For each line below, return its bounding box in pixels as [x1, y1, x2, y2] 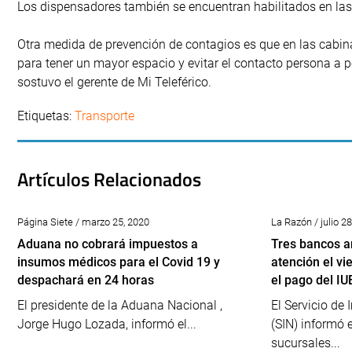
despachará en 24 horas [17, 273, 154, 288]
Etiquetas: [17, 108, 75, 123]
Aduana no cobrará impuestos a [17, 236, 198, 251]
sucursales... [271, 335, 341, 350]
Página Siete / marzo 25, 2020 [17, 216, 149, 228]
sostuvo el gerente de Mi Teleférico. [17, 75, 211, 90]
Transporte [75, 108, 134, 123]
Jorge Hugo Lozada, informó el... [17, 317, 196, 332]
